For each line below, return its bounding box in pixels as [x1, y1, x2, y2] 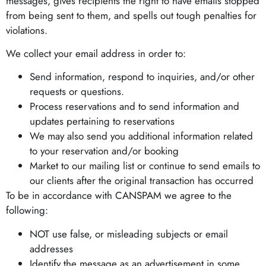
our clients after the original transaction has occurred [30, 173, 254, 188]
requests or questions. [30, 84, 124, 99]
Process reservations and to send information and [30, 99, 239, 114]
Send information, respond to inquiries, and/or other [30, 69, 255, 84]
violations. [6, 23, 47, 37]
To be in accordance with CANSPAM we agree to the [6, 188, 232, 203]
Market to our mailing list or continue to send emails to [30, 159, 260, 173]
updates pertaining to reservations [30, 114, 175, 129]
